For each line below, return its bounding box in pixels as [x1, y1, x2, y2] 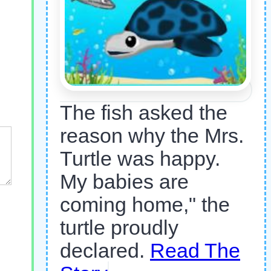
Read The [150, 239, 240, 262]
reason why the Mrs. [60, 124, 244, 147]
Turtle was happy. [60, 147, 220, 170]
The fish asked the [60, 101, 227, 124]
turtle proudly [60, 216, 178, 239]
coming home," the [60, 193, 230, 216]
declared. [60, 239, 150, 262]
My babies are [60, 170, 189, 193]
